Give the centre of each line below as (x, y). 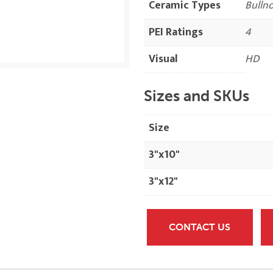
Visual (163, 59)
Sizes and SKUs (196, 96)
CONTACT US (200, 227)
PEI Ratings (175, 32)
